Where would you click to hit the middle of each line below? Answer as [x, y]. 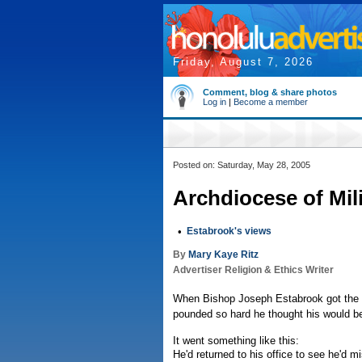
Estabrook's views [229, 231]
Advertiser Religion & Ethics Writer [253, 270]
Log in [215, 102]
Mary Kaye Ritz [223, 255]
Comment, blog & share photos [270, 92]
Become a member [271, 102]
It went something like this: [236, 341]
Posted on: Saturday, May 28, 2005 [242, 165]
